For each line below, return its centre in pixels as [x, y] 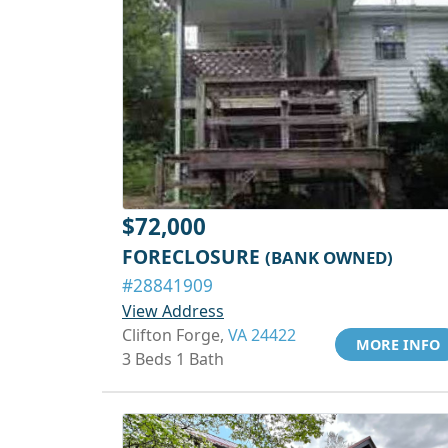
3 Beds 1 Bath [173, 359]
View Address [173, 311]
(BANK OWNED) [329, 257]
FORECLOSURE [193, 256]
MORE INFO [398, 344]
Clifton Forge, [175, 335]
